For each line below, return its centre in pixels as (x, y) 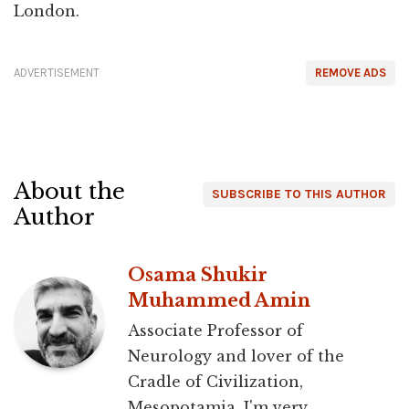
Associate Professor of (215, 330)
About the (69, 191)
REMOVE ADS (351, 72)
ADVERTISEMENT (57, 72)
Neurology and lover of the (236, 356)
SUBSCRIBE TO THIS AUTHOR (299, 194)
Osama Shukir (198, 274)
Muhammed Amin (219, 300)
